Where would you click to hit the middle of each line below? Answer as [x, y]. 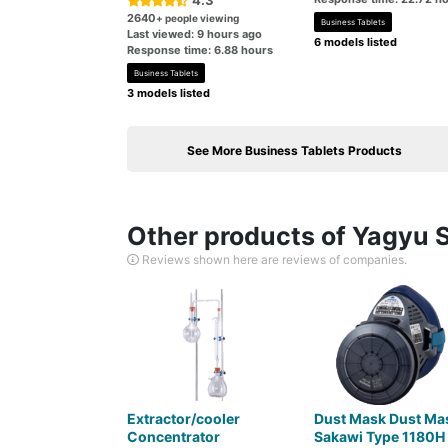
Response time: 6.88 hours [200, 50]
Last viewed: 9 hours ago [194, 34]
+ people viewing [197, 18]
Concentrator [173, 436]
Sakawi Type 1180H [379, 436]
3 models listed [168, 93]
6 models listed [355, 42]
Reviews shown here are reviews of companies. [273, 259]
